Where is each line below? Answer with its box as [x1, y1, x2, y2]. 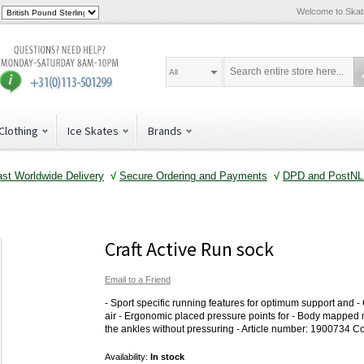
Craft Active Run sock [105, 236, 274, 262]
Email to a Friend [105, 275, 171, 285]
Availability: [105, 352, 150, 362]
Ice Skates [67, 123, 119, 138]
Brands [148, 123, 182, 138]
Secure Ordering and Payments [119, 169, 267, 182]
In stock [150, 352, 184, 362]
